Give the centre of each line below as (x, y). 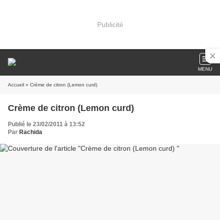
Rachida (31, 132)
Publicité (110, 24)
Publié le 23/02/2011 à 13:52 (46, 124)
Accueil (16, 85)
